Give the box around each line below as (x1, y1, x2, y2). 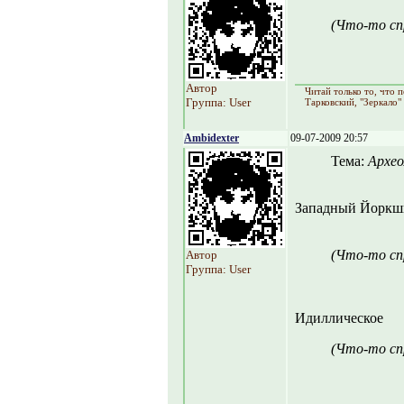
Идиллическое (295, 310, 383, 326)
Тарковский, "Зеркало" (305, 96, 401, 107)
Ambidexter (184, 132, 239, 144)
